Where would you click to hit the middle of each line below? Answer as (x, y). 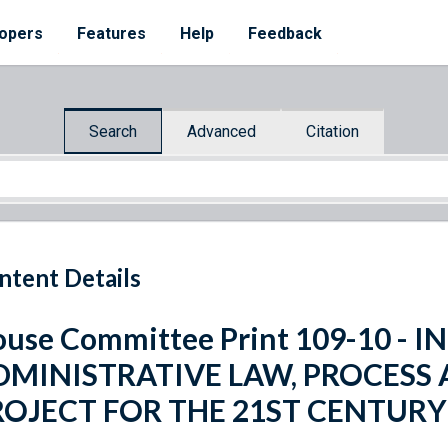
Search (113, 131)
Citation (332, 131)
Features (111, 33)
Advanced (221, 131)
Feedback (285, 33)
